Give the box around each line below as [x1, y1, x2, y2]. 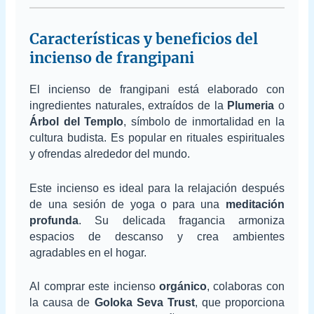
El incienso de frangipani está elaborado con [29, 83, 285, 95]
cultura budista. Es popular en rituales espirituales [29, 131, 285, 144]
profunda [29, 214, 79, 226]
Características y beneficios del [29, 29, 259, 48]
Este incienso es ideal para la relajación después [29, 182, 285, 194]
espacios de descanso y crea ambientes [29, 230, 285, 243]
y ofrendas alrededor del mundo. [29, 147, 191, 160]
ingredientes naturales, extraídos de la [29, 99, 228, 111]
